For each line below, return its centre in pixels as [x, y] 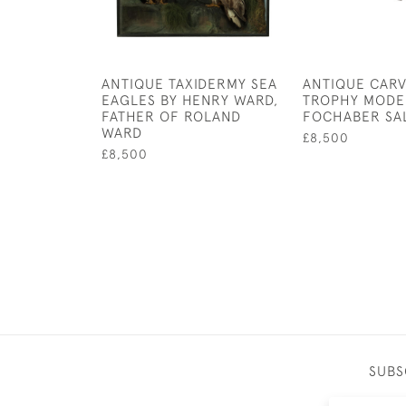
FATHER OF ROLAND [171, 116]
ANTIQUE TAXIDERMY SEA [189, 83]
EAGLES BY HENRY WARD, [190, 100]
